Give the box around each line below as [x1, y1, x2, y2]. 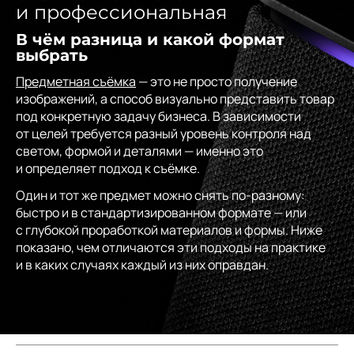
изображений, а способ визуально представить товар [16, 89, 334, 107]
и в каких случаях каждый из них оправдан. [16, 255, 269, 273]
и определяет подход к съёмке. [16, 159, 200, 177]
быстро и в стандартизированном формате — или [16, 203, 307, 221]
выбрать [16, 45, 88, 65]
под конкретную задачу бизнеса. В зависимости [16, 107, 301, 125]
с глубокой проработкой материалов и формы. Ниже [16, 220, 322, 239]
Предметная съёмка [16, 72, 136, 90]
